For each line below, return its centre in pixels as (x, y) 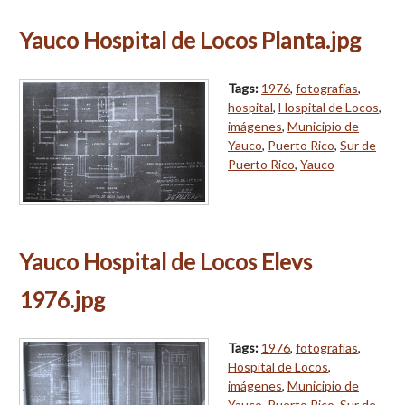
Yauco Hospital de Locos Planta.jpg (190, 40)
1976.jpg (62, 299)
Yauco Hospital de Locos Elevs (165, 261)
